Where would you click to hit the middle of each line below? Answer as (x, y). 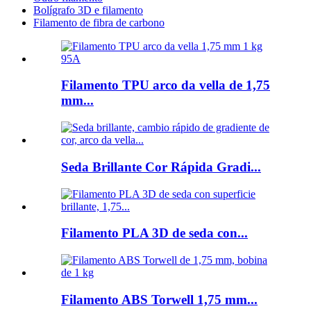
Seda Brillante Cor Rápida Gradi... (161, 167)
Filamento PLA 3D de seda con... (154, 233)
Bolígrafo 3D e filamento (88, 10)
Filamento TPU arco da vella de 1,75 (166, 85)
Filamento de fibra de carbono (99, 22)
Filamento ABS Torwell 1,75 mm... (159, 299)
